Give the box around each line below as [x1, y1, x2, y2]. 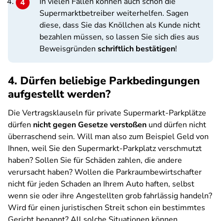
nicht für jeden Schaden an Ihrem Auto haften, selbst [8, 179, 194, 189]
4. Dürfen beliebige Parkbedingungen [8, 74, 200, 88]
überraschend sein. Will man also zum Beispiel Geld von [8, 131, 209, 142]
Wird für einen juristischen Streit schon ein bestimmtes [8, 202, 205, 213]
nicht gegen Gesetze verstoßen [33, 119, 147, 130]
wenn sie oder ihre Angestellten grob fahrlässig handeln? [8, 190, 212, 201]
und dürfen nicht [147, 119, 206, 130]
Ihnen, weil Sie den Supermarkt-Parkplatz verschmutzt [8, 143, 202, 154]
